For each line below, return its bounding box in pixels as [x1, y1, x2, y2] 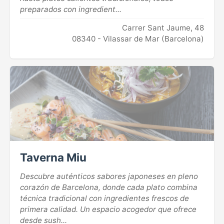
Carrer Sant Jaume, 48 [122, 23, 204, 33]
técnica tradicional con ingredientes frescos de [20, 193, 189, 203]
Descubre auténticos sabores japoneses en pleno [20, 171, 198, 181]
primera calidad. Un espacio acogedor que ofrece [20, 204, 196, 214]
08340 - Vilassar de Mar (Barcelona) [72, 34, 204, 44]
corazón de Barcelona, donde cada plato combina [20, 182, 197, 192]
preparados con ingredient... [20, 4, 121, 14]
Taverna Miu [20, 150, 86, 164]
